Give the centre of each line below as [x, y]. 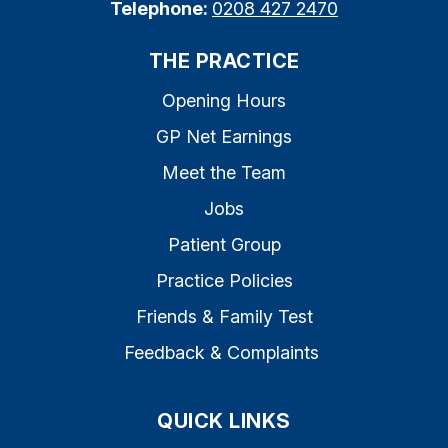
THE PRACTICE [224, 61]
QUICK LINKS [224, 421]
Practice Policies [224, 280]
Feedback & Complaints [221, 352]
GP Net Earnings [224, 136]
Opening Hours [224, 100]
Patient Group [224, 244]
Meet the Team [224, 172]
